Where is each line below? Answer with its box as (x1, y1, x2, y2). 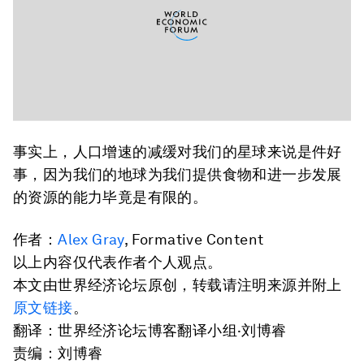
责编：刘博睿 (13, 344, 103, 362)
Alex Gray (58, 231, 124, 248)
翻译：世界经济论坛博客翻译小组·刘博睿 (13, 322, 287, 339)
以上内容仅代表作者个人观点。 (13, 253, 223, 271)
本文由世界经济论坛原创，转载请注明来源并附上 (13, 276, 342, 293)
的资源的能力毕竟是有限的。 (13, 188, 208, 206)
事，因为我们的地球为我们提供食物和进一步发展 (13, 166, 342, 183)
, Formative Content (123, 231, 264, 248)
